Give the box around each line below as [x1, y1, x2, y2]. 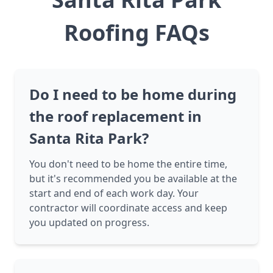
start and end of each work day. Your [29, 186, 199, 200]
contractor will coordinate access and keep [29, 201, 227, 215]
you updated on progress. [29, 216, 149, 230]
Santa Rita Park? [29, 128, 149, 149]
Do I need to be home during [29, 84, 236, 105]
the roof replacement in [29, 106, 202, 127]
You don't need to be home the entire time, [29, 157, 227, 171]
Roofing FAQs [63, 18, 210, 48]
